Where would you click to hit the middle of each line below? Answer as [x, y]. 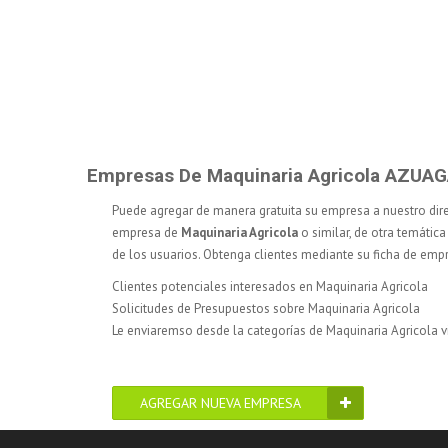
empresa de [146, 233]
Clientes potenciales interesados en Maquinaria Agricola [270, 287]
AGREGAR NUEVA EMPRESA [220, 403]
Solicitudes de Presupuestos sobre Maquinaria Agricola [266, 309]
